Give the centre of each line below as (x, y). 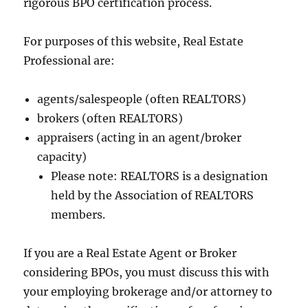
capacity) (62, 157)
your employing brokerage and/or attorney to (148, 292)
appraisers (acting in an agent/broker (140, 138)
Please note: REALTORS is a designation (160, 176)
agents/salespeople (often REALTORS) (142, 99)
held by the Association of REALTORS (153, 196)
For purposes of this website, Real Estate (134, 42)
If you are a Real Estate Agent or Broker (130, 253)
